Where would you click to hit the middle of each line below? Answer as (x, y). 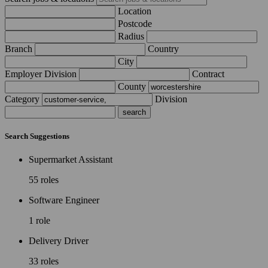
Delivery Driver (59, 241)
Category (22, 99)
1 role (39, 221)
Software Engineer (64, 200)
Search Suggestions (37, 136)
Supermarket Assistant (71, 160)
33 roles (44, 261)
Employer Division (41, 74)
